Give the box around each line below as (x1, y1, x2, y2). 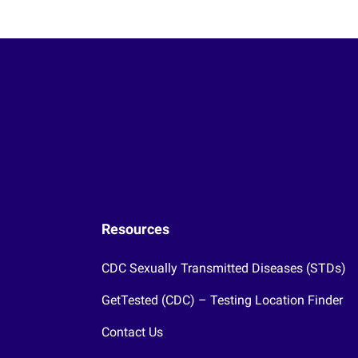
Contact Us (101, 324, 163, 340)
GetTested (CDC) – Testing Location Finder (101, 292, 343, 308)
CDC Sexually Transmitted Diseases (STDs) (101, 260, 346, 276)
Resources (101, 220, 169, 237)
